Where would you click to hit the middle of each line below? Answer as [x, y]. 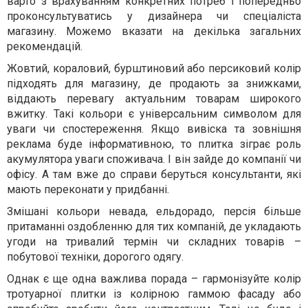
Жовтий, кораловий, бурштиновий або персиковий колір [154, 68]
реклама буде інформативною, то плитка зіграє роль [154, 144]
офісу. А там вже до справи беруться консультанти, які [154, 174]
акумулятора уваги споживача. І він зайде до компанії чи [154, 159]
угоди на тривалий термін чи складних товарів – [154, 242]
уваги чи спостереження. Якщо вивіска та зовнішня [154, 129]
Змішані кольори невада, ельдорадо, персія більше [154, 211]
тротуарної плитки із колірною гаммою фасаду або [154, 294]
